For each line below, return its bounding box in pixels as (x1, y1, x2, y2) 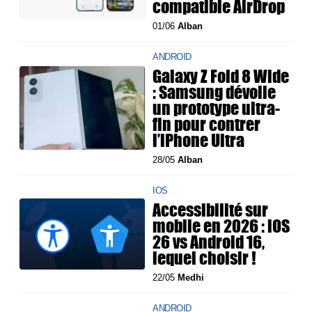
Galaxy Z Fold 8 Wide (153, 63, 290, 88)
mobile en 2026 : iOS (153, 212, 290, 238)
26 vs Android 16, (153, 228, 265, 254)
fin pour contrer (153, 111, 261, 136)
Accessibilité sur (153, 196, 269, 222)
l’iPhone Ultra (153, 127, 245, 153)
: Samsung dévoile (153, 79, 276, 104)
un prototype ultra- (153, 95, 281, 120)
